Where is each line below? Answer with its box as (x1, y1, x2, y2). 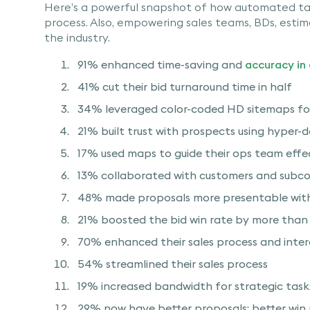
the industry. (44, 30, 110, 44)
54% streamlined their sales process (77, 256, 268, 271)
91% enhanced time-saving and (77, 57, 245, 71)
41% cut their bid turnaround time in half (77, 79, 292, 93)
